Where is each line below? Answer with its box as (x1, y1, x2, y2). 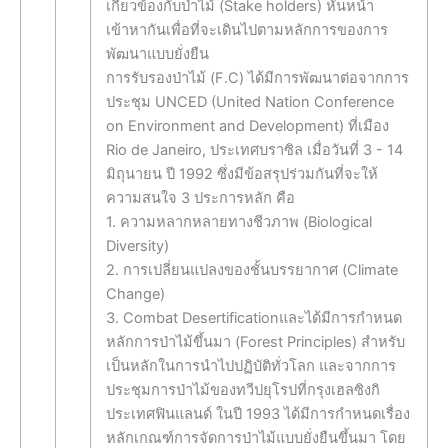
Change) (105, 285, 165, 304)
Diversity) (105, 237, 169, 256)
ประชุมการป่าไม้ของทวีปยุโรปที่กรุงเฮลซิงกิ (105, 381, 380, 400)
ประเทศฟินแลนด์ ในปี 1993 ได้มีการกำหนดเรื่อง (105, 405, 410, 424)
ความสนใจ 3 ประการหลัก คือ (105, 189, 295, 208)
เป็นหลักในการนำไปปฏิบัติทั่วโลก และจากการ (105, 357, 396, 376)
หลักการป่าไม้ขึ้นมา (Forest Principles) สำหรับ (105, 333, 405, 352)
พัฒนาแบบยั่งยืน (105, 45, 209, 64)
